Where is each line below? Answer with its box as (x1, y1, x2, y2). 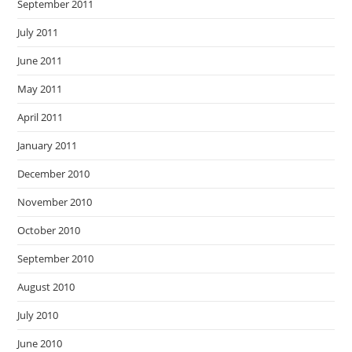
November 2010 (17, 195, 93, 210)
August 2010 (17, 280, 75, 295)
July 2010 (17, 308, 59, 323)
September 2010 (17, 251, 94, 266)
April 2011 (17, 110, 64, 125)
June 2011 (17, 53, 63, 68)
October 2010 (17, 223, 81, 238)
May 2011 (17, 82, 63, 97)
